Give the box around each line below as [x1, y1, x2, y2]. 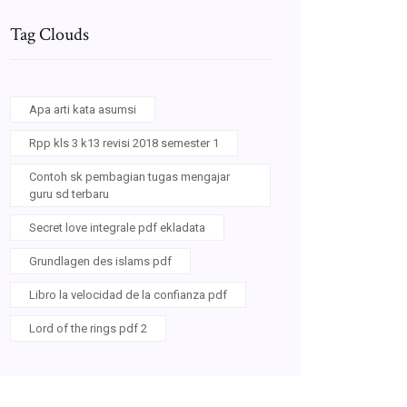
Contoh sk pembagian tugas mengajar [29, 170, 230, 184]
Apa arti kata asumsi [29, 103, 136, 116]
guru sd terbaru [29, 187, 109, 201]
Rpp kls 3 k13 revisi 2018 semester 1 [29, 136, 219, 150]
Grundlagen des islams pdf [29, 254, 172, 268]
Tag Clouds [10, 23, 89, 46]
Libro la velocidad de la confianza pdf [29, 288, 227, 302]
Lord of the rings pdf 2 [29, 322, 147, 335]
